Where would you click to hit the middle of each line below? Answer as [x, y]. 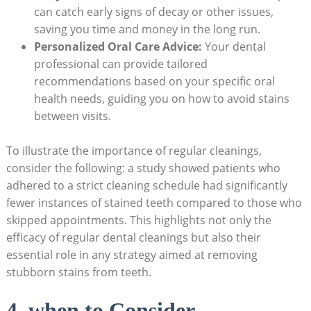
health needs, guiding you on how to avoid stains [161, 98]
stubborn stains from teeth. [78, 272]
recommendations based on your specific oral [154, 81]
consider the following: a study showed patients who [143, 168]
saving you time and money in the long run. [147, 29]
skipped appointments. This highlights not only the [138, 220]
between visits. [72, 116]
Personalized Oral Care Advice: [118, 46]
